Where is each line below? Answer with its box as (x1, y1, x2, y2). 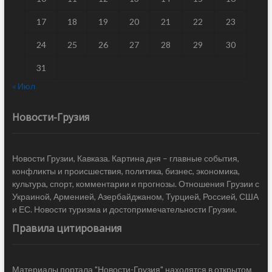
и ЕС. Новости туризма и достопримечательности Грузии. (12, 204, 237, 215)
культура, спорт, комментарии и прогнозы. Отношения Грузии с (12, 178, 259, 189)
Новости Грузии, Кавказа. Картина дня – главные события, (12, 153, 239, 164)
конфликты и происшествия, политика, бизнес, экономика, (12, 166, 240, 177)
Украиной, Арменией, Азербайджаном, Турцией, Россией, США (12, 191, 259, 202)
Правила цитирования (12, 222, 121, 236)
